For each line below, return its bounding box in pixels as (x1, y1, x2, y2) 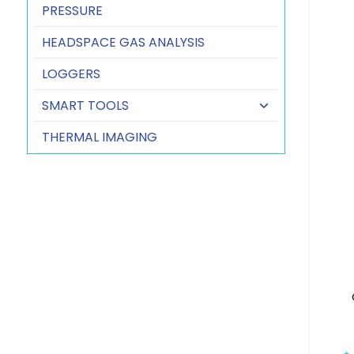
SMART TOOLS (41, 96, 129, 115)
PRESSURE (41, 2, 103, 20)
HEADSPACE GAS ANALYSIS (41, 33, 205, 51)
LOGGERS (41, 65, 100, 83)
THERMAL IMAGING (41, 128, 157, 146)
